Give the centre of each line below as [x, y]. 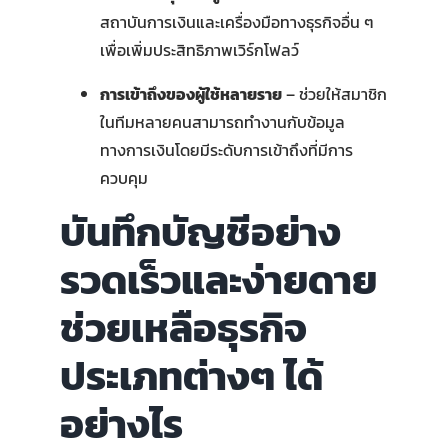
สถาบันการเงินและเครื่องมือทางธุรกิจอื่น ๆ [236, 21]
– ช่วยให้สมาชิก [334, 93]
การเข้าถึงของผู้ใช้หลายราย [190, 93]
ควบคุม [123, 177]
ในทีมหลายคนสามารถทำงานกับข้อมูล [222, 121]
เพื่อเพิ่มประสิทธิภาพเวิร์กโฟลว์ [199, 49]
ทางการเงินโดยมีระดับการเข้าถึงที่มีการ [226, 149]
